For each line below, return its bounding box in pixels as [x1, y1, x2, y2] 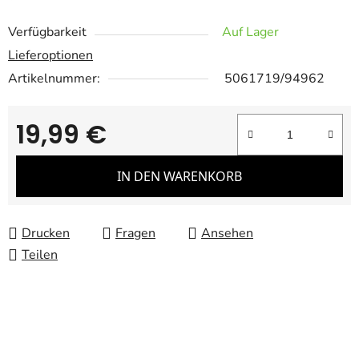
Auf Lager [222, 23, 279, 42]
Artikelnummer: [8, 70, 100, 88]
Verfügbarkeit [8, 23, 87, 42]
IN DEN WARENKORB [117, 167, 242, 186]
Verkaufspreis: [15, 151, 98, 169]
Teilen [22, 246, 58, 264]
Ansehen [201, 224, 253, 243]
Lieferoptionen [8, 46, 93, 65]
